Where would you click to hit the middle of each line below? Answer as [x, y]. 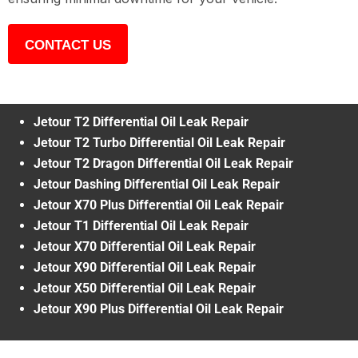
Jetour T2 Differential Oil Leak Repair [141, 121]
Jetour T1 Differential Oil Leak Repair [141, 225]
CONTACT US [68, 45]
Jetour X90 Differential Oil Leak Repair [145, 267]
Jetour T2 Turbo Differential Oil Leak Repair [159, 142]
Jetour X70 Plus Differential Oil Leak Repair [159, 205]
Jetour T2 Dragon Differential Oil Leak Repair [163, 163]
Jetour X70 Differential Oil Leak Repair [145, 246]
